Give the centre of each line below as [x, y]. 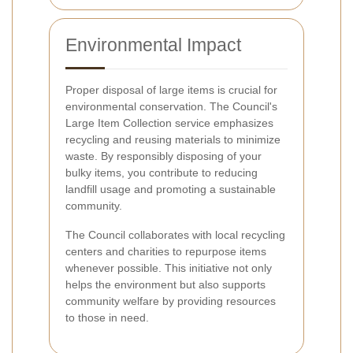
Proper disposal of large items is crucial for [171, 89]
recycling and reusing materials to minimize [173, 139]
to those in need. [107, 317]
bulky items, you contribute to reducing [162, 172]
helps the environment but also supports [165, 284]
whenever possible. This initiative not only [169, 268]
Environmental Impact [153, 45]
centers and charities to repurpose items [166, 251]
